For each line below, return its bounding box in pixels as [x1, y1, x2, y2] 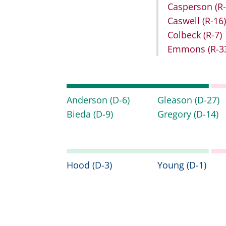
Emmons [167, 43, 208, 55]
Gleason [157, 94, 195, 106]
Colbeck [167, 29, 203, 41]
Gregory [157, 108, 194, 121]
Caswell [167, 15, 202, 27]
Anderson [67, 94, 110, 106]
